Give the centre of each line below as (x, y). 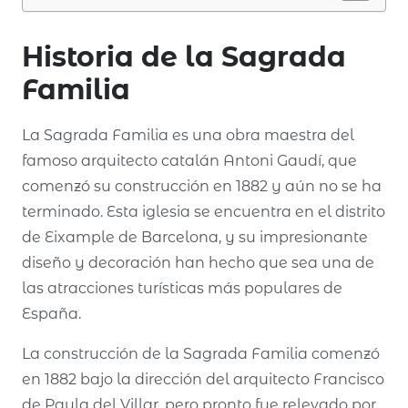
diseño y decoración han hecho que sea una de (198, 263)
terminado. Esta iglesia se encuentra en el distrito (204, 212)
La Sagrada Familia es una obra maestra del (188, 135)
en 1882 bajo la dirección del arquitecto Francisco (203, 379)
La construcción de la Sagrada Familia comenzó (201, 354)
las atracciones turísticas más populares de (182, 288)
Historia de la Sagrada (184, 57)
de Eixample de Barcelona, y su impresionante (195, 237)
